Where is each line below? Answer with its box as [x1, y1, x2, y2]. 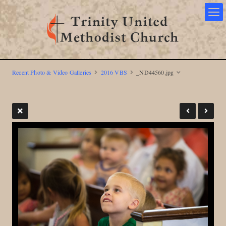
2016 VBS [100, 68, 128, 76]
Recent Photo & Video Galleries [12, 68, 92, 76]
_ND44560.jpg [136, 68, 174, 76]
